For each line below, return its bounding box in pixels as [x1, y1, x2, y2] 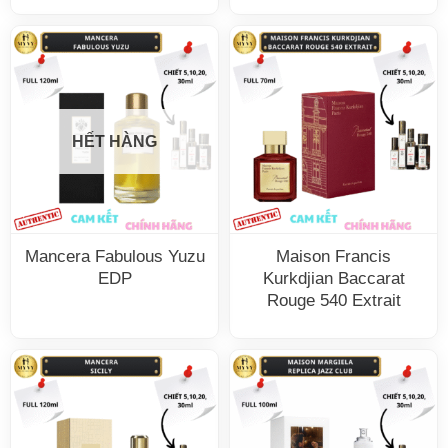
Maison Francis [276, 247, 391, 267]
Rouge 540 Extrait [266, 291, 401, 311]
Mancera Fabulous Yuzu [24, 247, 205, 267]
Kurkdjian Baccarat [262, 269, 405, 289]
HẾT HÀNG [72, 132, 157, 150]
